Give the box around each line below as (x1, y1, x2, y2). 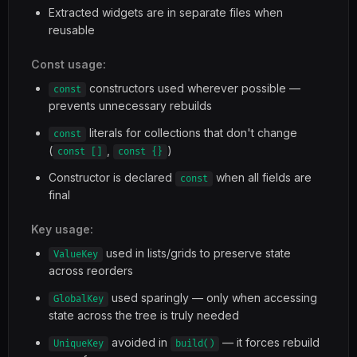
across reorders (49, 264, 133, 277)
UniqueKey (53, 338, 104, 350)
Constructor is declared (49, 171, 175, 184)
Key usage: (31, 222, 93, 236)
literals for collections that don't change (86, 126, 297, 139)
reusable (49, 23, 95, 37)
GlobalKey (53, 293, 104, 305)
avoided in (108, 335, 171, 349)
